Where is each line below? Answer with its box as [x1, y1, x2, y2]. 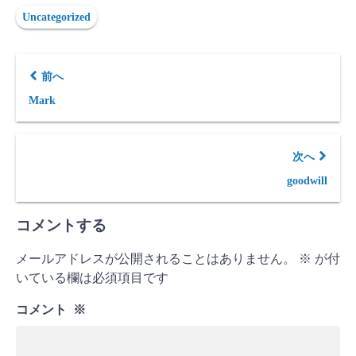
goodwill [287, 175, 327, 187]
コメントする [16, 217, 106, 234]
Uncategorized [22, 11, 91, 23]
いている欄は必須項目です [16, 271, 168, 284]
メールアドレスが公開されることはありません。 [16, 252, 296, 265]
